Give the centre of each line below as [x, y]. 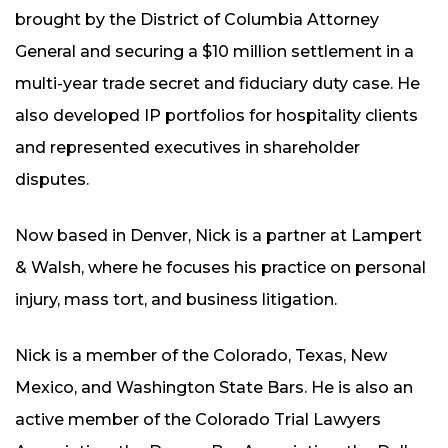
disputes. [52, 179]
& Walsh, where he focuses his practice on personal [220, 267]
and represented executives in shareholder [187, 147]
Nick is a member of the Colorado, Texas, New [201, 355]
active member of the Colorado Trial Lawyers [198, 419]
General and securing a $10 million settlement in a [214, 51]
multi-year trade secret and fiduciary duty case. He [217, 83]
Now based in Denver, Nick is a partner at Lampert [218, 235]
